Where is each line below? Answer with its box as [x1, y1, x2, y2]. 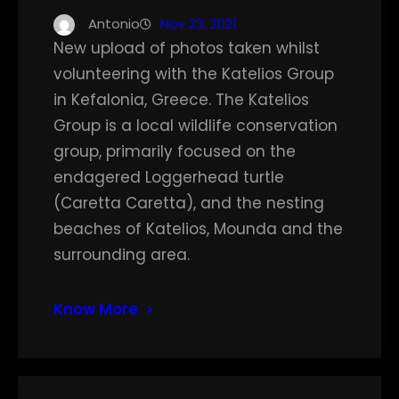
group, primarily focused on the [53, 141, 296, 162]
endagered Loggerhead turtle [53, 167, 284, 188]
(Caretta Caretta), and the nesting [53, 192, 324, 214]
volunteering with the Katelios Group [53, 63, 334, 85]
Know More [53, 298, 138, 320]
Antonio [88, 14, 140, 33]
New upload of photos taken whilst [53, 37, 320, 59]
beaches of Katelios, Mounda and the [53, 218, 343, 240]
